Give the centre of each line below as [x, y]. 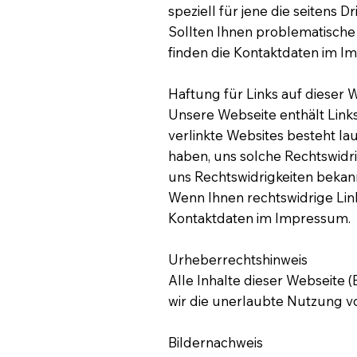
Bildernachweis [216, 342]
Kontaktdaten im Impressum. [260, 218]
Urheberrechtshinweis [238, 259]
